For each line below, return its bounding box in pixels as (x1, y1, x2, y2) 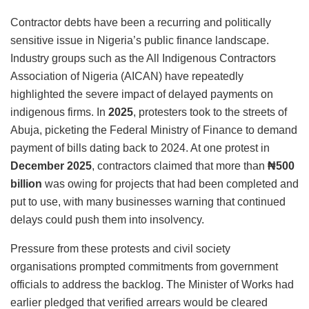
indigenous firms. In (10, 106, 108, 119)
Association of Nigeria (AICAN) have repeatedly (10, 70, 243, 83)
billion (10, 178, 42, 190)
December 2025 (10, 160, 92, 172)
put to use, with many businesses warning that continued (10, 196, 286, 208)
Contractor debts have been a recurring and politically (10, 17, 271, 29)
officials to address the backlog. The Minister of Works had (10, 279, 294, 291)
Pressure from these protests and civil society (10, 243, 230, 255)
